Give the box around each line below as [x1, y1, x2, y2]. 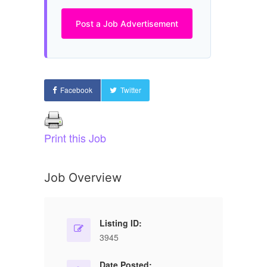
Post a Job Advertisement [76, 18, 178, 29]
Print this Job [44, 130, 106, 145]
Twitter [120, 85, 141, 95]
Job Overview [44, 170, 122, 185]
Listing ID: [100, 217, 142, 229]
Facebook [60, 85, 92, 95]
